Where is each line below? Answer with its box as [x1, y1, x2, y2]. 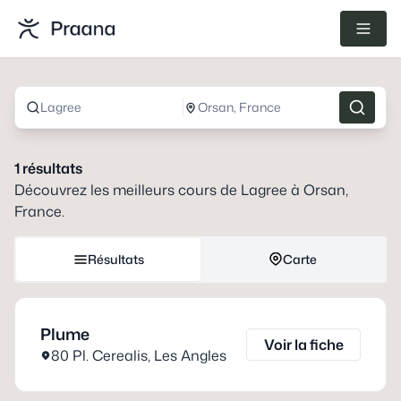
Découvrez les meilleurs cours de [14, 180, 241, 200]
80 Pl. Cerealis [51, 346, 148, 365]
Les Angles [154, 346, 226, 365]
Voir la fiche [263, 335, 344, 354]
